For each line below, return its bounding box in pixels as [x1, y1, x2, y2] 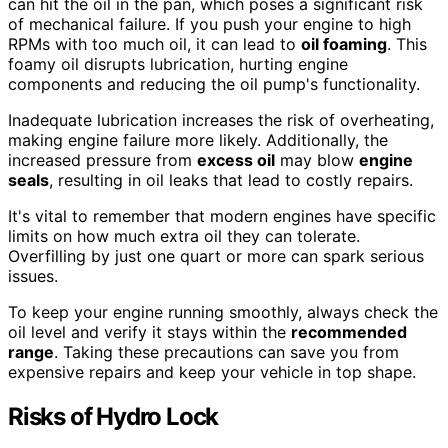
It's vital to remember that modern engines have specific [8, 205, 436, 226]
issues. [8, 265, 58, 286]
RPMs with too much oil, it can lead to [8, 33, 301, 54]
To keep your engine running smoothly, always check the [8, 301, 438, 322]
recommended [291, 321, 407, 342]
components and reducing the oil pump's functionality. [8, 73, 420, 94]
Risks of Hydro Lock [8, 401, 219, 431]
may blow [275, 149, 359, 170]
